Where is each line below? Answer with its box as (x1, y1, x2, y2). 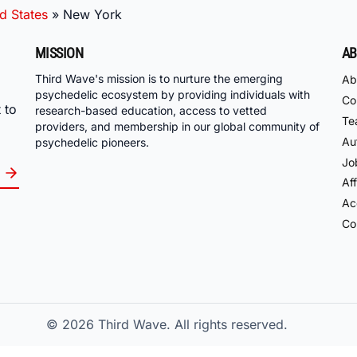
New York (63, 6, 122, 22)
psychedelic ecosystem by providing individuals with (35, 88, 310, 102)
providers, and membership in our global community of (35, 120, 320, 134)
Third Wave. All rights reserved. (97, 316, 288, 333)
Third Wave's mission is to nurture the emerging (35, 72, 283, 86)
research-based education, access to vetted (35, 104, 267, 118)
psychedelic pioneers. (35, 135, 149, 150)
